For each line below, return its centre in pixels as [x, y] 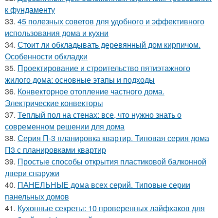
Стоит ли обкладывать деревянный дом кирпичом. [109, 45]
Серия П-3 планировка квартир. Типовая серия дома [113, 138]
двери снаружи [32, 173]
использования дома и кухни [57, 33]
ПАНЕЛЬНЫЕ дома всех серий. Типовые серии [104, 185]
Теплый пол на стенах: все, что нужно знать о [100, 115]
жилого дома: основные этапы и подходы [80, 80]
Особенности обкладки [46, 56]
